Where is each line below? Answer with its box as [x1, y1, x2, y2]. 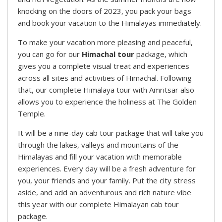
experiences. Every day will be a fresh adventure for [18, 164, 196, 174]
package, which [136, 49, 187, 59]
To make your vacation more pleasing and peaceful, [18, 37, 193, 48]
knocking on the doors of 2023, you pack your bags [18, 6, 191, 16]
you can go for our [18, 49, 82, 59]
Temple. [18, 109, 48, 119]
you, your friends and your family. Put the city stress [18, 175, 196, 186]
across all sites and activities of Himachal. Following [18, 73, 192, 83]
